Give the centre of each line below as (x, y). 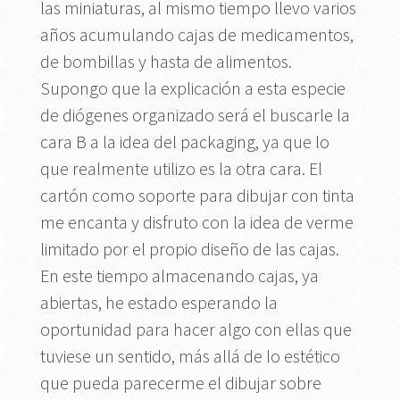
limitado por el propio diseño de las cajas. (191, 248)
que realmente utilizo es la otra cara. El (181, 168)
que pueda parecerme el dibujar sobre (180, 382)
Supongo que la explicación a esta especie (192, 87)
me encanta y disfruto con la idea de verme (196, 221)
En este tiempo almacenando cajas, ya (179, 275)
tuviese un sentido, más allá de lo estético (190, 355)
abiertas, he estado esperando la (158, 302)
